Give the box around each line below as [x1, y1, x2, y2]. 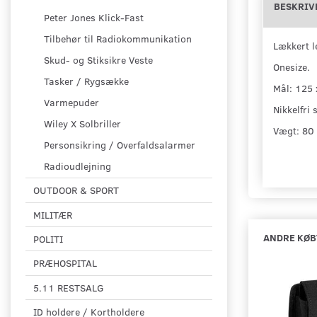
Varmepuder [44, 96, 99, 110]
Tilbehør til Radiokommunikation [44, 32, 192, 46]
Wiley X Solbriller [44, 117, 121, 131]
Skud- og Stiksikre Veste [44, 53, 153, 67]
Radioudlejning [44, 159, 111, 173]
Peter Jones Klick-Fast [44, 11, 144, 25]
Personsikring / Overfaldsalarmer [44, 138, 195, 152]
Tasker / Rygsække [44, 74, 129, 88]
